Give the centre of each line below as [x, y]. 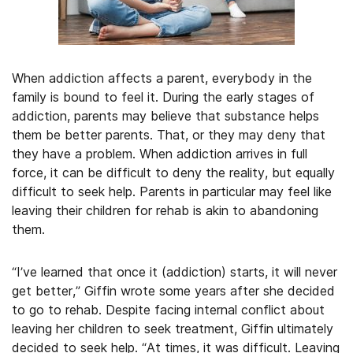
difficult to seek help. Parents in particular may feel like [172, 191]
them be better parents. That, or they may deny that [169, 135]
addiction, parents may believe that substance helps [165, 116]
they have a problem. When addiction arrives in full [160, 154]
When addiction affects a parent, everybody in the [162, 78]
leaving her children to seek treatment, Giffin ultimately [173, 329]
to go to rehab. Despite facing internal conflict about [168, 310]
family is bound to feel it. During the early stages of [163, 97]
